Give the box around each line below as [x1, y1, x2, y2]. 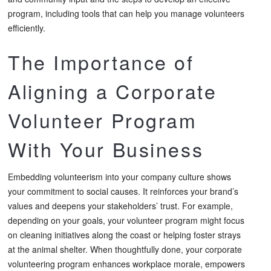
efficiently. [8, 21, 45, 34]
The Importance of [8, 47, 194, 76]
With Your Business [8, 134, 204, 163]
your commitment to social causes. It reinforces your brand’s [8, 184, 238, 197]
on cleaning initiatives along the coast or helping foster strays [8, 228, 241, 241]
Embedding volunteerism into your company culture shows [8, 170, 231, 183]
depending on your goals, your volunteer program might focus [8, 214, 244, 226]
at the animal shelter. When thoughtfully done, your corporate [8, 243, 242, 255]
